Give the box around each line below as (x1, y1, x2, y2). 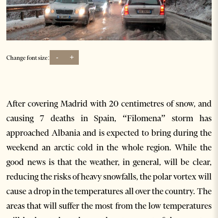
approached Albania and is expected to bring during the (6, 127, 212, 139)
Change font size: (6, 54, 50, 61)
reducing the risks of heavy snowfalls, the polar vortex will (6, 171, 212, 182)
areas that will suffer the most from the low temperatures (6, 200, 212, 212)
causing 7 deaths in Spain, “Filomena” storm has (6, 113, 212, 124)
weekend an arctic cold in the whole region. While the (6, 142, 212, 153)
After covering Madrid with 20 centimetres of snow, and (6, 98, 212, 109)
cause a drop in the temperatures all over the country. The (6, 186, 212, 197)
